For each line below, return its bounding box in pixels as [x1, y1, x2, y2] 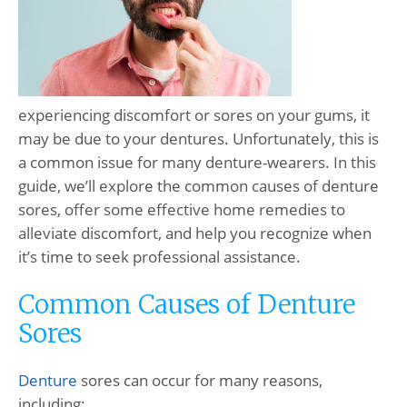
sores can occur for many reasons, [77, 370, 323, 392]
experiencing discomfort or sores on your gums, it [18, 104, 370, 125]
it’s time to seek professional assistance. [18, 246, 301, 267]
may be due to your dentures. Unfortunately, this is [18, 128, 379, 149]
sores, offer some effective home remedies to [18, 199, 345, 220]
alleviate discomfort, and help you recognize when [18, 223, 372, 243]
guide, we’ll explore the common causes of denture [18, 175, 379, 196]
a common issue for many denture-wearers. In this [18, 152, 376, 173]
